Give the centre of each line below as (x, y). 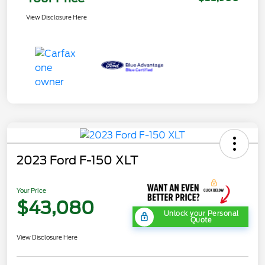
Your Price (31, 191)
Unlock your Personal (201, 213)
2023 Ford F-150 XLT (77, 160)
